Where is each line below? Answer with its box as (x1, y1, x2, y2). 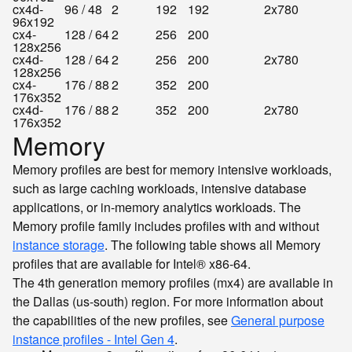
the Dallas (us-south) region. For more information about (13, 292, 323, 310)
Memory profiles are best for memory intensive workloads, (13, 160, 332, 178)
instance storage (13, 236, 104, 254)
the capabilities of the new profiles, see (13, 311, 231, 329)
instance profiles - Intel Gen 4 (13, 330, 174, 348)
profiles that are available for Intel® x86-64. (13, 255, 251, 273)
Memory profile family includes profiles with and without (13, 217, 319, 235)
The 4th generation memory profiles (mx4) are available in (13, 273, 333, 291)
